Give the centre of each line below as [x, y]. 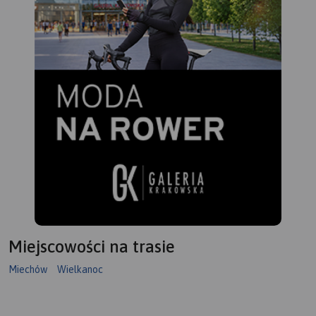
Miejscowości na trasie [92, 247]
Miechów [28, 270]
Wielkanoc [80, 270]
